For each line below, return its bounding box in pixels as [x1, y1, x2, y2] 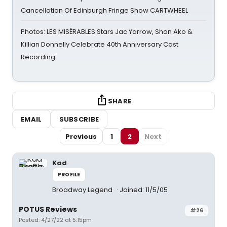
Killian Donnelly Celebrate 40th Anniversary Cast [21, 40, 178, 49]
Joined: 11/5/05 [120, 185, 168, 195]
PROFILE [58, 171, 81, 178]
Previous [65, 131, 97, 141]
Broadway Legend [52, 185, 114, 195]
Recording [21, 52, 55, 62]
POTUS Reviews [19, 204, 77, 214]
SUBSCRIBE [59, 114, 99, 124]
